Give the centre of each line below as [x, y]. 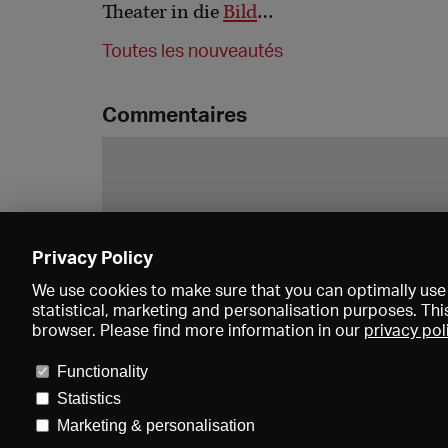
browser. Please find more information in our [198, 330]
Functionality [102, 371]
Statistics [88, 398]
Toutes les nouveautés [192, 49]
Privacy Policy [92, 257]
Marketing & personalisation [155, 425]
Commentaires [174, 113]
